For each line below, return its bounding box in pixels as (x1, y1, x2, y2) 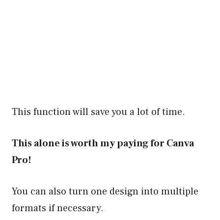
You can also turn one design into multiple (12, 185, 198, 198)
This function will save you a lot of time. (12, 105, 185, 118)
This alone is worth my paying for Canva (12, 137, 194, 150)
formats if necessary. (12, 201, 104, 215)
